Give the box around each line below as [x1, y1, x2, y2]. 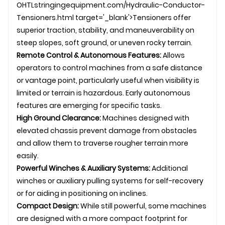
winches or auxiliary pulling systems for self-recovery [17, 175, 203, 186]
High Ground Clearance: [17, 113, 101, 123]
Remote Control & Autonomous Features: [17, 50, 161, 60]
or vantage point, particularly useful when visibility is [17, 75, 199, 85]
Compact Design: [17, 200, 79, 211]
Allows [161, 50, 185, 60]
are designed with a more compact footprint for [17, 213, 187, 223]
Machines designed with [101, 113, 189, 123]
